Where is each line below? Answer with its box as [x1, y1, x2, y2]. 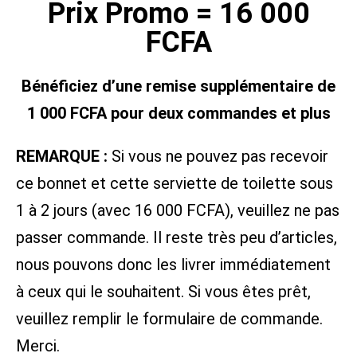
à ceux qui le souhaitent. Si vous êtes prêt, [16, 282, 311, 302]
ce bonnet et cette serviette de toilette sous [16, 174, 333, 194]
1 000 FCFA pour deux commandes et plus [26, 104, 331, 124]
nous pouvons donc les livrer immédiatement [16, 255, 331, 275]
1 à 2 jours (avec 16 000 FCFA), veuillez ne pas [16, 201, 339, 221]
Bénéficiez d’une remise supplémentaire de [22, 76, 335, 96]
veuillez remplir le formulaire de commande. [16, 309, 323, 329]
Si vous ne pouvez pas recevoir [108, 147, 328, 167]
